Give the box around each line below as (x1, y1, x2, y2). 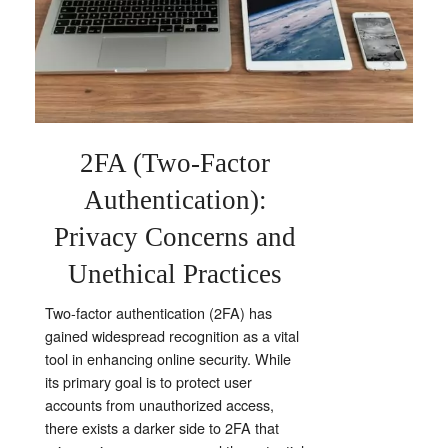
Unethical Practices (68, 258, 282, 289)
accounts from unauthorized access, (45, 393, 274, 415)
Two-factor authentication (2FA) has (45, 301, 272, 323)
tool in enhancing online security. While (45, 347, 291, 369)
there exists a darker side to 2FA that (45, 416, 279, 438)
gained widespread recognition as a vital (45, 324, 299, 346)
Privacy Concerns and (54, 221, 296, 252)
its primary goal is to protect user (45, 370, 252, 392)
